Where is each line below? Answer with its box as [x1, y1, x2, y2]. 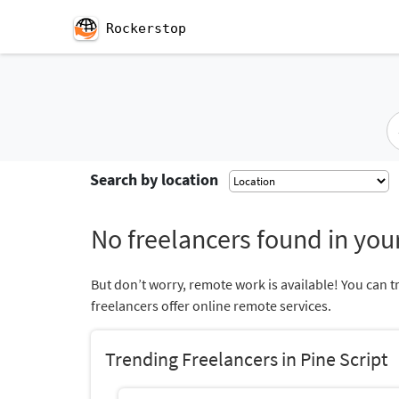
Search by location [90, 169, 218, 190]
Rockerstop [106, 20, 186, 37]
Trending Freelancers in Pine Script [105, 346, 387, 371]
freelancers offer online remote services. [91, 297, 331, 314]
